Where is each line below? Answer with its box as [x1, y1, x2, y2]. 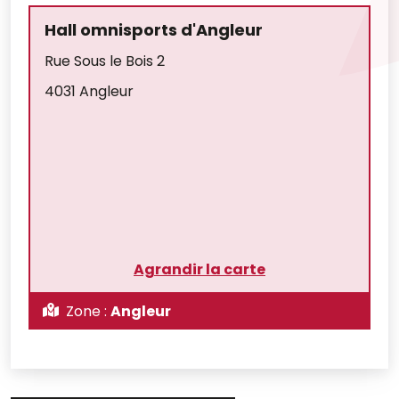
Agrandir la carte [134, 258, 265, 280]
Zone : [66, 300, 107, 322]
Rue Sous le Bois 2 [45, 50, 165, 71]
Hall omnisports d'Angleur [45, 18, 263, 41]
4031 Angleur [45, 80, 134, 102]
